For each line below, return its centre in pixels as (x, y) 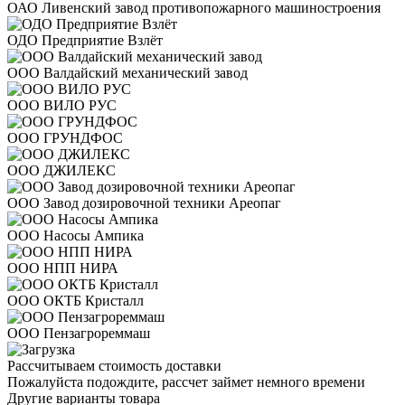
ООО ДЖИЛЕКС (61, 170)
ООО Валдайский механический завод (127, 72)
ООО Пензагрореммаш (79, 333)
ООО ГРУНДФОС (65, 137)
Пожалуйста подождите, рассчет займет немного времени (186, 381)
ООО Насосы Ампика (75, 235)
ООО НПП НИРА (63, 268)
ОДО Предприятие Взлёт (85, 40)
